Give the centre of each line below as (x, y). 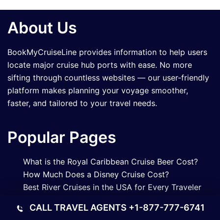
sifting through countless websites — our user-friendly (108, 77)
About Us (42, 27)
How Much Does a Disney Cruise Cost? (96, 174)
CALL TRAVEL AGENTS (79, 207)
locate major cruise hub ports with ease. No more (100, 65)
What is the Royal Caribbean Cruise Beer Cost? (110, 161)
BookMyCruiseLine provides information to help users (107, 52)
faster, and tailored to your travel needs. (82, 103)
